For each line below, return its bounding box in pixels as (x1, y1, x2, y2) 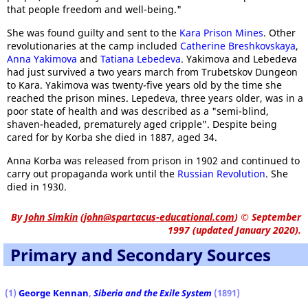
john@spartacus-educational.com (84, 210, 234, 223)
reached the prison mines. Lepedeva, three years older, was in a (7, 91, 303, 104)
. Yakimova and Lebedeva (181, 52, 297, 65)
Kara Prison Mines (179, 26, 263, 39)
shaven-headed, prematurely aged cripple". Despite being (7, 118, 277, 131)
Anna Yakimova (7, 52, 77, 65)
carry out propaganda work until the (7, 167, 177, 180)
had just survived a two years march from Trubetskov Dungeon (7, 65, 298, 78)
